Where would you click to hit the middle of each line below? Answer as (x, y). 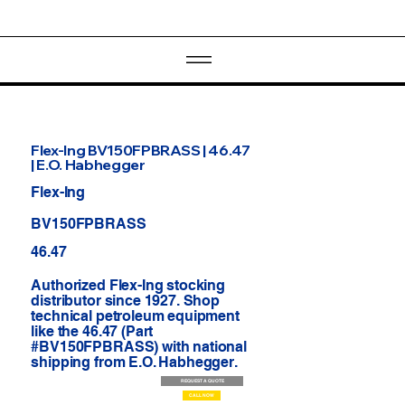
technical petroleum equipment (135, 316)
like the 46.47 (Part (92, 332)
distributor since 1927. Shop (125, 301)
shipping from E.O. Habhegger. (134, 363)
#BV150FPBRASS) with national (139, 347)
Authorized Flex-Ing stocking (128, 286)
